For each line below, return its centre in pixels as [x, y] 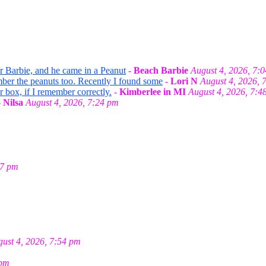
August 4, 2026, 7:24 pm [72, 102]
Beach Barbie [161, 70]
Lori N [184, 81]
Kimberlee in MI [153, 92]
